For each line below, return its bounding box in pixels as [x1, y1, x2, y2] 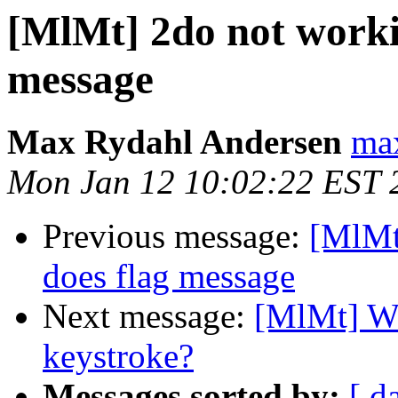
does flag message [43, 257, 295, 296]
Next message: [43, 297, 254, 336]
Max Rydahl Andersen [7, 123, 342, 162]
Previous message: [43, 217, 309, 256]
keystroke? [43, 337, 194, 376]
